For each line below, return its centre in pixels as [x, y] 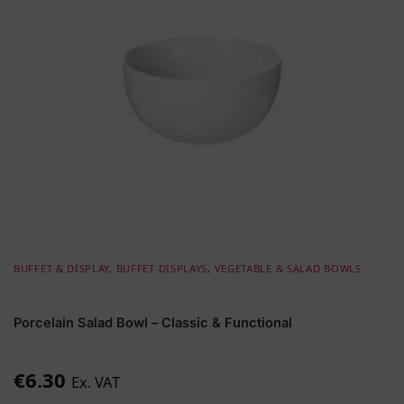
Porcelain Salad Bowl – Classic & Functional [153, 323]
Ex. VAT [96, 381]
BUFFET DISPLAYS [162, 268]
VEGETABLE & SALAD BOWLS [288, 268]
